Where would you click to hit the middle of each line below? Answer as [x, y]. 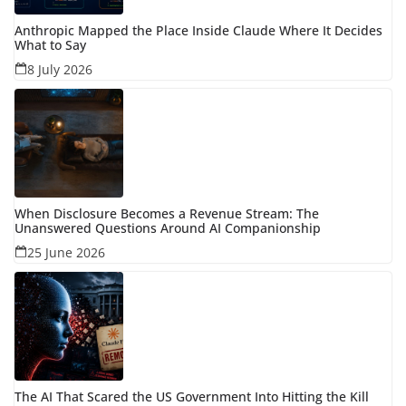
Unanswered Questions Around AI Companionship [168, 227]
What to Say [50, 44]
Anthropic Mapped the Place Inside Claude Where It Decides [198, 30]
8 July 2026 [60, 69]
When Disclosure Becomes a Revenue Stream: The [167, 213]
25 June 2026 [66, 252]
